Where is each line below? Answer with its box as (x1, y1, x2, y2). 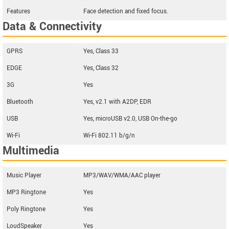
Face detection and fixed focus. (83, 7, 168, 16)
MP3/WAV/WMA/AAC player (83, 171, 161, 180)
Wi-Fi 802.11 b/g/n (83, 131, 135, 140)
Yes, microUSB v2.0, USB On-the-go (83, 114, 177, 123)
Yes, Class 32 (83, 64, 119, 73)
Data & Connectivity (3, 18, 102, 35)
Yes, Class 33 (83, 47, 119, 56)
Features (7, 7, 30, 16)
